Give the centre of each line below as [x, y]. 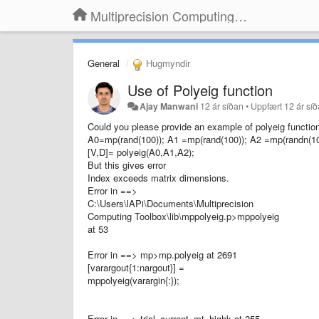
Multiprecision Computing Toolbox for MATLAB [241, 16]
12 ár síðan [222, 106]
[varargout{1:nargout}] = [136, 267]
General [104, 63]
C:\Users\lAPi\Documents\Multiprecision [171, 203]
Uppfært [268, 106]
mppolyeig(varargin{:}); [134, 280]
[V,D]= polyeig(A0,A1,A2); [141, 152]
